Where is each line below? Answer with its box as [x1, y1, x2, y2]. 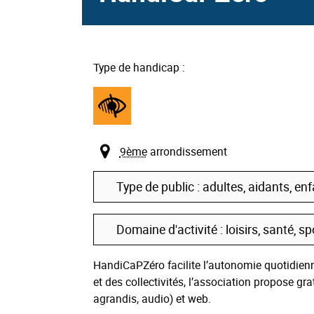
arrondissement [146, 144, 227, 160]
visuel [100, 123, 128, 139]
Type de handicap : [93, 59, 185, 75]
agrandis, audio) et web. [93, 291, 211, 307]
